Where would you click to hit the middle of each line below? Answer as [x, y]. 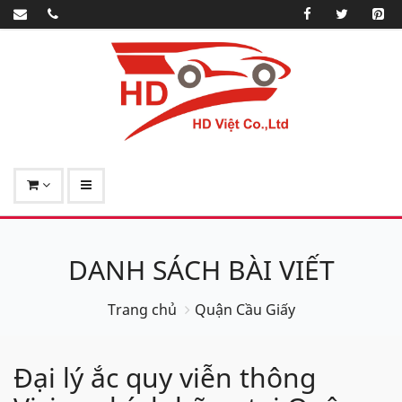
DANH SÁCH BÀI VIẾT [201, 269]
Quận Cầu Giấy [245, 309]
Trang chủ [142, 309]
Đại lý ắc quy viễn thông [165, 377]
